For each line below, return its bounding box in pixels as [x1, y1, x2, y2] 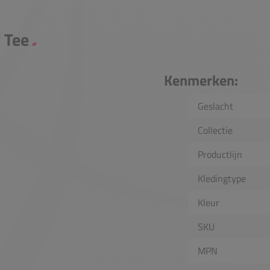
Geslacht [198, 99, 233, 114]
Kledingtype [198, 171, 246, 186]
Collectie [198, 123, 233, 138]
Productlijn [198, 147, 242, 162]
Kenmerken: [164, 69, 238, 92]
